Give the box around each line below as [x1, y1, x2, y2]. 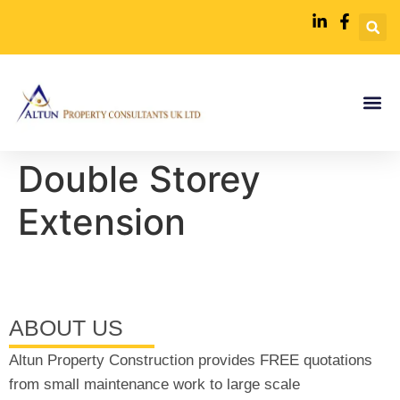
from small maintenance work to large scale [9, 375, 300, 393]
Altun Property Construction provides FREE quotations [9, 351, 372, 369]
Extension [18, 199, 186, 244]
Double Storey [18, 156, 261, 201]
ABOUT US [9, 314, 123, 340]
